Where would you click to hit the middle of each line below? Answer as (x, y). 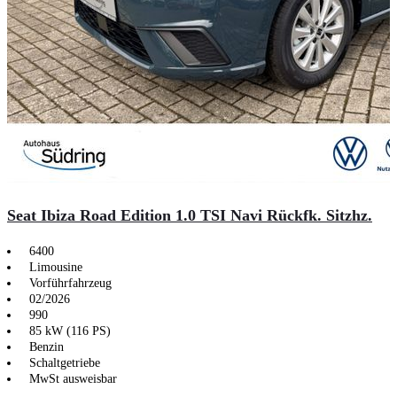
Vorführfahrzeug (70, 283)
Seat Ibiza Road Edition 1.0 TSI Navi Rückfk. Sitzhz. (190, 215)
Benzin (47, 346)
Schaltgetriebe (65, 362)
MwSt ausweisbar (73, 378)
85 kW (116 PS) (70, 331)
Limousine (56, 267)
